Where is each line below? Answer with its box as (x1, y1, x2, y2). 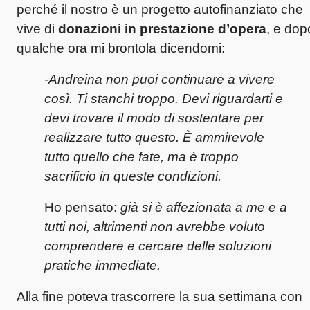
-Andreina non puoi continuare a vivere (44, 71, 275, 86)
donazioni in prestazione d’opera (58, 21, 266, 36)
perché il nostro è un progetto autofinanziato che (17, 1, 303, 17)
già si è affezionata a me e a (120, 199, 287, 215)
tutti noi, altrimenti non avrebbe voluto (44, 219, 265, 234)
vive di (17, 21, 58, 36)
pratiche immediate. (44, 257, 161, 273)
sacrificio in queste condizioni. (44, 168, 221, 183)
